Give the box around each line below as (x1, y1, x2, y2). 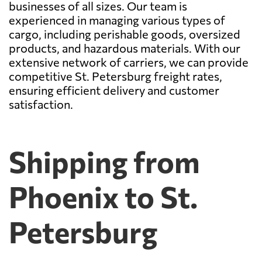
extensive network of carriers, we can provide (9, 54, 249, 69)
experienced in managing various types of (9, 12, 225, 27)
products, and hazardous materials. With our (9, 40, 240, 55)
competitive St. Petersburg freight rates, (9, 68, 222, 83)
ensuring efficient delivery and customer (9, 82, 219, 97)
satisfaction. (9, 96, 73, 111)
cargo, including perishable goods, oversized (9, 26, 240, 41)
